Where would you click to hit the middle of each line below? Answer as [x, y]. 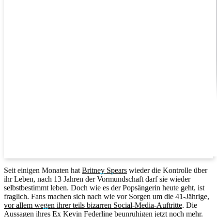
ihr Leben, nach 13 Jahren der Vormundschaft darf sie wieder [97, 179]
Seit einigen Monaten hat [43, 170]
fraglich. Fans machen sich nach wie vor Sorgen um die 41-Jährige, [107, 196]
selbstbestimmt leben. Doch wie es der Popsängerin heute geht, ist [104, 187]
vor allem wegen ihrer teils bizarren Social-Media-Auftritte [93, 205]
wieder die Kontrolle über [167, 170]
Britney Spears [104, 170]
